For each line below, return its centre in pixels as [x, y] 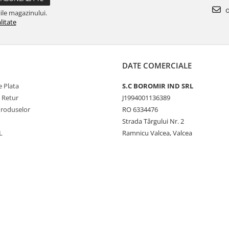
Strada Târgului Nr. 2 [153, 121]
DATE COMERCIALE [157, 65]
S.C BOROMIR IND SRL [158, 86]
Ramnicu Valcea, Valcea [157, 133]
